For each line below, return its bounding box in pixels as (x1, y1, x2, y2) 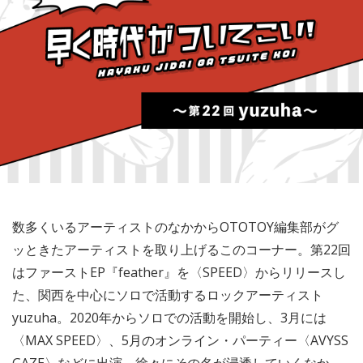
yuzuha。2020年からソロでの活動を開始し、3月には (12, 309, 327, 327)
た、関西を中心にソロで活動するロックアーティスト (12, 286, 323, 304)
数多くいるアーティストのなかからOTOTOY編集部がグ (12, 218, 339, 236)
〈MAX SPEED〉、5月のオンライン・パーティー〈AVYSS (12, 331, 348, 349)
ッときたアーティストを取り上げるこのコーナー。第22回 (12, 241, 351, 258)
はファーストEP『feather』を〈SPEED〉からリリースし (12, 263, 346, 281)
